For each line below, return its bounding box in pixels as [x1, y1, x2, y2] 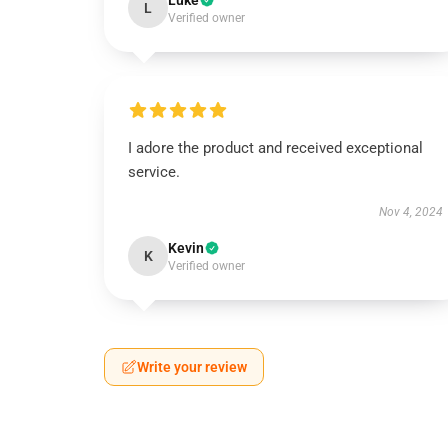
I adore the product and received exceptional [128, 139, 423, 157]
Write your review [137, 359, 247, 375]
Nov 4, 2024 [378, 205, 443, 219]
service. [128, 163, 180, 181]
